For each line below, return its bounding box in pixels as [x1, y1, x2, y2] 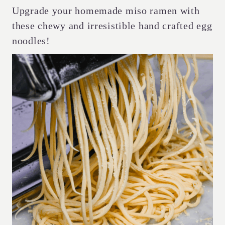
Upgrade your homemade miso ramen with [12, 5, 200, 16]
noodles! [12, 35, 50, 46]
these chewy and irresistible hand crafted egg [12, 20, 212, 31]
